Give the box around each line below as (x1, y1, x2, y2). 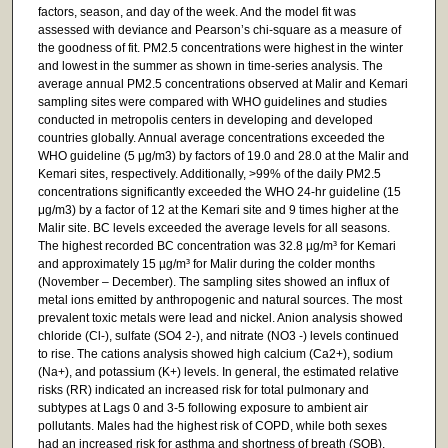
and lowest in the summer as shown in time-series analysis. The (37, 58, 383, 73)
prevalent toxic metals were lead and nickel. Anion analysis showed (37, 310, 403, 325)
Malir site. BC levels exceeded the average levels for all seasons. (37, 220, 390, 235)
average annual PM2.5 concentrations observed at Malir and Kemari (37, 76, 408, 91)
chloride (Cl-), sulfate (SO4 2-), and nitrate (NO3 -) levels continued (37, 328, 399, 343)
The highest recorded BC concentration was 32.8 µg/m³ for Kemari (37, 238, 396, 253)
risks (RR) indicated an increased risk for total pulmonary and (37, 382, 369, 397)
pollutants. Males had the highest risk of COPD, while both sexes (37, 418, 387, 433)
